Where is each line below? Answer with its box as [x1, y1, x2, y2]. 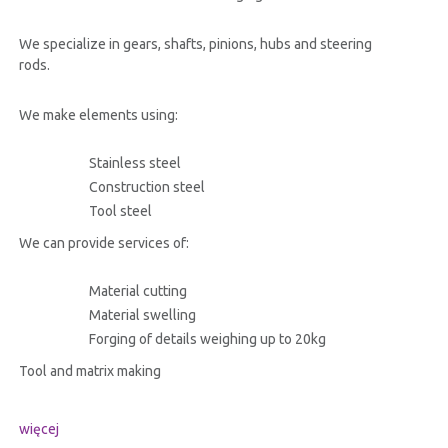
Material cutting [88, 283, 187, 300]
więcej [18, 421, 59, 438]
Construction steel [88, 179, 205, 196]
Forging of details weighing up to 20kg [88, 331, 326, 348]
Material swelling [88, 307, 196, 324]
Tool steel [88, 203, 152, 220]
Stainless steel [88, 155, 181, 172]
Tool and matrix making [18, 363, 161, 380]
